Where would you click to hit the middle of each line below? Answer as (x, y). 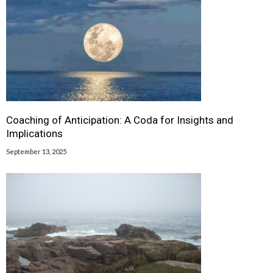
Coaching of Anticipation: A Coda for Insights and (120, 120)
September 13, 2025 (36, 152)
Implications (34, 134)
